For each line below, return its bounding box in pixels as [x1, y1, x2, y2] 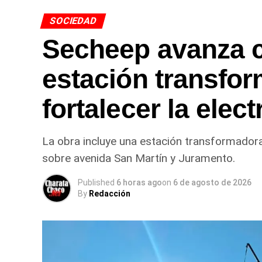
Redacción [89, 189, 130, 199]
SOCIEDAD [48, 15, 98, 27]
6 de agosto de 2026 [173, 178, 251, 188]
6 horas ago [116, 178, 162, 188]
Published [78, 178, 115, 188]
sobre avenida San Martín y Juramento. [42, 151, 235, 166]
